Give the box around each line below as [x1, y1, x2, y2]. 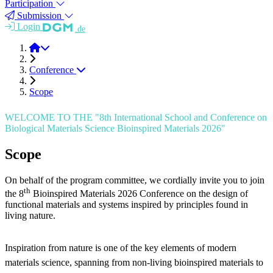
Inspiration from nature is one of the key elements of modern [5, 243, 236, 253]
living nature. [5, 210, 55, 221]
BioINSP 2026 [40, 41, 96, 52]
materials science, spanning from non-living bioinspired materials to [5, 257, 263, 268]
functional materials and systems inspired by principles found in [5, 199, 248, 210]
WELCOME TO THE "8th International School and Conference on [5, 112, 267, 122]
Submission [15, 10, 64, 21]
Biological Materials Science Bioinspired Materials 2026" [5, 122, 225, 133]
